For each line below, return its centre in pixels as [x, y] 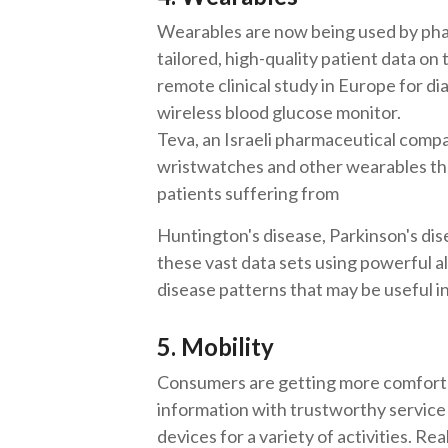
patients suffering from [249, 193]
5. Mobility [218, 346]
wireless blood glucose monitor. [279, 112]
